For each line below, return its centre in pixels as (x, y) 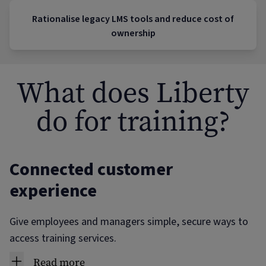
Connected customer (91, 170)
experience (53, 191)
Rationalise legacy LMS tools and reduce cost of (133, 19)
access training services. (63, 238)
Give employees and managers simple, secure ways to (129, 222)
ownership (133, 33)
